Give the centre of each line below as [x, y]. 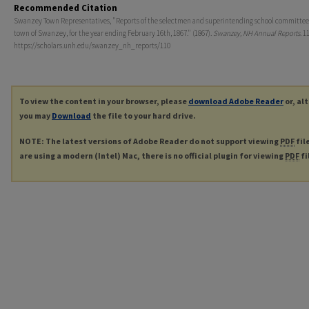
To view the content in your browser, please [104, 101]
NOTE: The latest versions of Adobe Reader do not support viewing [150, 141]
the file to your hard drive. [143, 116]
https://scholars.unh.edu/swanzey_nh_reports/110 [92, 46]
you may [36, 116]
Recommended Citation [66, 8]
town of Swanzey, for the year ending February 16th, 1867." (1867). [113, 33]
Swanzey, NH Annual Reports [257, 33]
